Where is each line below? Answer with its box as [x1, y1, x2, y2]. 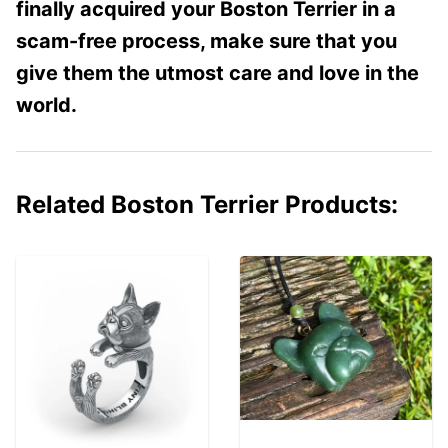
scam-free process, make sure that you [16, 28, 397, 53]
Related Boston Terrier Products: [16, 189, 398, 219]
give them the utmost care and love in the [16, 60, 419, 85]
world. [16, 92, 77, 117]
